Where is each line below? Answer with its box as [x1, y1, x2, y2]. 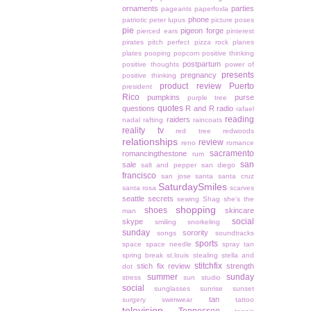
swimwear [162, 296, 193, 304]
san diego [201, 161, 236, 169]
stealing [192, 251, 218, 260]
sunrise [200, 285, 223, 293]
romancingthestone [122, 149, 187, 158]
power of [224, 60, 254, 69]
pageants [161, 5, 192, 13]
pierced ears [137, 27, 178, 35]
